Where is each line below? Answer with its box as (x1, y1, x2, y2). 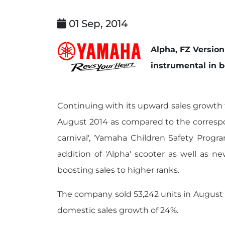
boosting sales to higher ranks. (57, 165, 179, 175)
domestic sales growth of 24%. (57, 205, 178, 215)
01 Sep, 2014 (66, 18, 128, 30)
